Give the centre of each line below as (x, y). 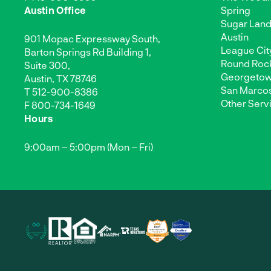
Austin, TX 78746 (60, 78)
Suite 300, (47, 65)
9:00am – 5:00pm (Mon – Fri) (89, 146)
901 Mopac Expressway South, (92, 38)
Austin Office (55, 10)
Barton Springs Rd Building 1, (88, 51)
